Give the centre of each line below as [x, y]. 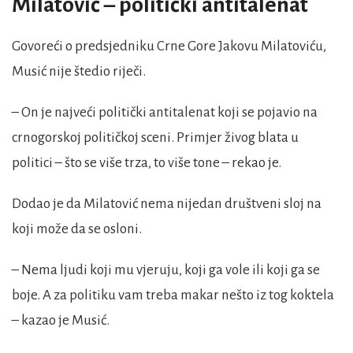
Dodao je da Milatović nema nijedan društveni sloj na [167, 204]
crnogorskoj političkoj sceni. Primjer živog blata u [155, 138]
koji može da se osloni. [77, 229]
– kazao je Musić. [61, 321]
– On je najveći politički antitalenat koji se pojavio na [165, 113]
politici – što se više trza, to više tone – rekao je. [147, 163]
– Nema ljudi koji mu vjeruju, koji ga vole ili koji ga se [166, 270]
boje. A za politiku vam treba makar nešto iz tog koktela [173, 295]
